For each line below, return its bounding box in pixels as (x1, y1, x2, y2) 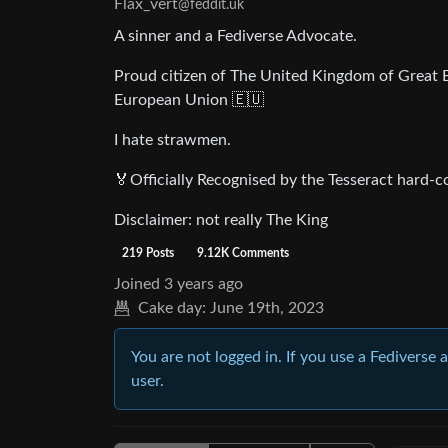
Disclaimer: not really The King (114, 212, 328, 228)
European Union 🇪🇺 (114, 92, 264, 108)
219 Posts (121, 247, 174, 259)
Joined (114, 276, 160, 292)
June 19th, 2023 (210, 300, 324, 316)
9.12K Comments (197, 247, 290, 259)
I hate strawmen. (114, 132, 231, 148)
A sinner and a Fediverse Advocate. (114, 28, 357, 44)
